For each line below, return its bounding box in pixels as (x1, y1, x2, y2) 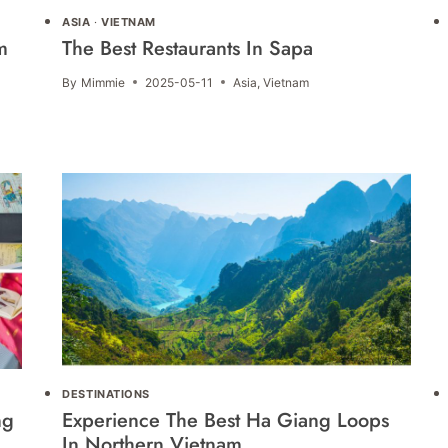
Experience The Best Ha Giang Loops (62, 405, 390, 435)
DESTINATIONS (62, 387, 150, 402)
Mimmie (80, 74, 125, 90)
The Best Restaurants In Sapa (62, 33, 314, 63)
